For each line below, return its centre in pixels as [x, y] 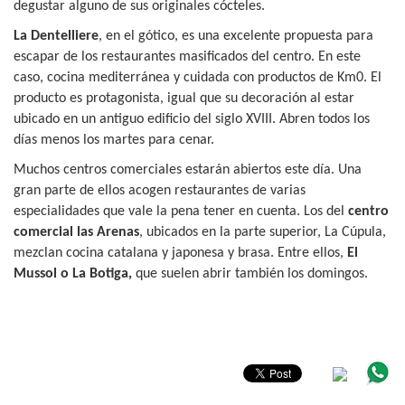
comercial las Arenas [76, 232]
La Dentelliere [56, 36]
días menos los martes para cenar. [114, 140]
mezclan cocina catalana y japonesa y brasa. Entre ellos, [180, 253]
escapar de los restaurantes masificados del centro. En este [187, 57]
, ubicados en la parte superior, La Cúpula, [263, 232]
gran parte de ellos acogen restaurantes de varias [160, 190]
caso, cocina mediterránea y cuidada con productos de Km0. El [198, 77]
